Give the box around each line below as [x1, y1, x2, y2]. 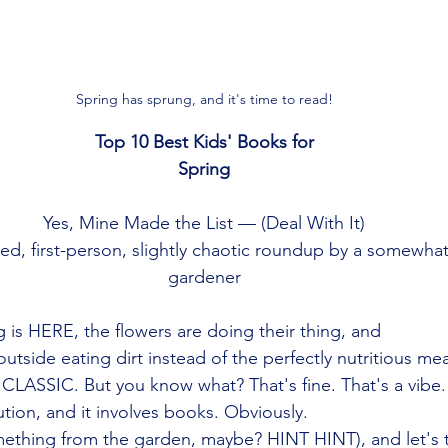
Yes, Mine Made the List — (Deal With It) [43, 212, 365, 234]
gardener [167, 266, 241, 288]
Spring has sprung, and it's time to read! [75, 90, 333, 108]
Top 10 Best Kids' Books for [94, 131, 314, 153]
